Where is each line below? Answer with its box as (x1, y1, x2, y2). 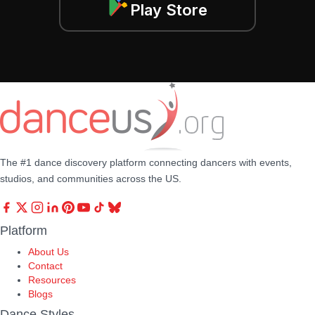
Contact (28, 259, 63, 271)
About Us (28, 245, 69, 257)
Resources (28, 274, 76, 285)
